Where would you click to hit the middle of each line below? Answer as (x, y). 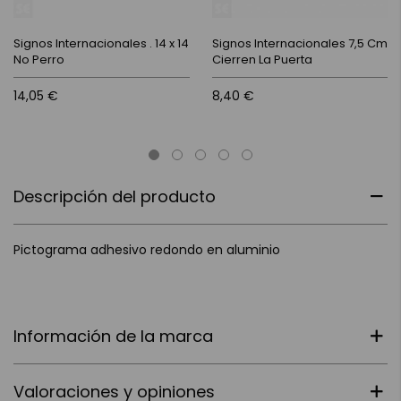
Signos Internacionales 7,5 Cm (299, 43)
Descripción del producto (115, 196)
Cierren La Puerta (262, 59)
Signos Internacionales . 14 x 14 (101, 43)
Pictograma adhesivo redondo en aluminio (147, 249)
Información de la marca (113, 336)
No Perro (39, 59)
